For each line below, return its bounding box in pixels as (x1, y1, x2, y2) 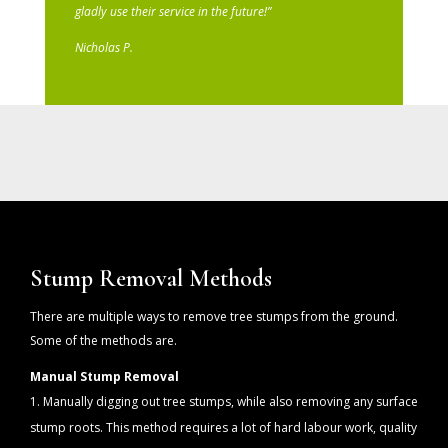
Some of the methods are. (30, 332, 177, 350)
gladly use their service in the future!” (74, 3, 271, 21)
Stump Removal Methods (30, 264, 272, 294)
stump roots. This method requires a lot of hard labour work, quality (30, 419, 417, 437)
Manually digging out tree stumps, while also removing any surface (43, 393, 418, 411)
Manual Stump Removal (30, 368, 179, 386)
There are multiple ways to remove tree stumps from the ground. (30, 308, 398, 326)
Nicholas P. (74, 39, 133, 57)
